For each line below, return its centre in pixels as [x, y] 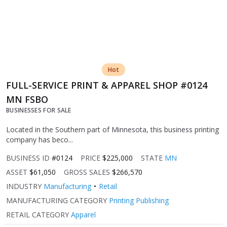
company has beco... [40, 140]
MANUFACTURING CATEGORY [56, 201]
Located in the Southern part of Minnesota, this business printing [112, 130]
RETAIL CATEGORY [37, 215]
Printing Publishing [139, 201]
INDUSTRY [24, 186]
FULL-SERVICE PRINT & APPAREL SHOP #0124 [107, 85]
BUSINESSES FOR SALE [39, 110]
